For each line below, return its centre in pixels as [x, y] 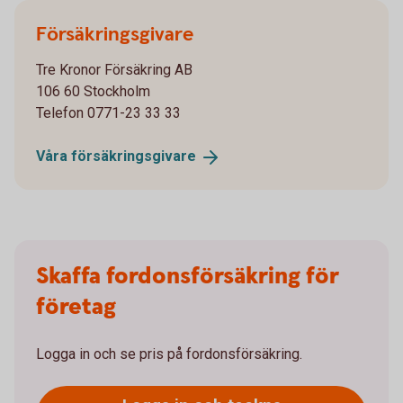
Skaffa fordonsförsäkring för [188, 276]
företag [76, 307]
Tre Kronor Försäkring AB [114, 70]
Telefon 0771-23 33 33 [108, 113]
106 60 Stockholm [93, 92]
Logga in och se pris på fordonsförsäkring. [169, 354]
